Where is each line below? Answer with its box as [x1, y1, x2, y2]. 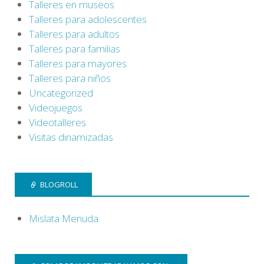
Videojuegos [29, 100, 82, 114]
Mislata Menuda [29, 212, 98, 226]
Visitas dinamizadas [29, 130, 113, 144]
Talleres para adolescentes [29, 12, 147, 26]
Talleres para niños [29, 71, 111, 85]
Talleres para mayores [29, 56, 127, 70]
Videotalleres [29, 115, 86, 129]
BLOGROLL [40, 179, 78, 190]
